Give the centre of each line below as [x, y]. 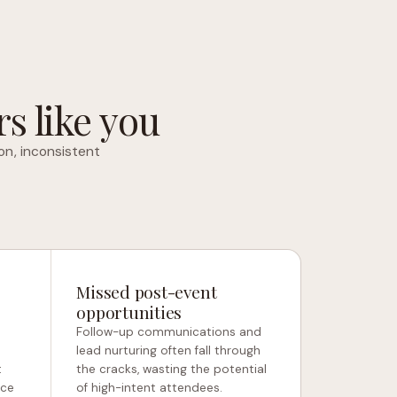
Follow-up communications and [169, 332]
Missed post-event [147, 292]
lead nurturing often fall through [169, 350]
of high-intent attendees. [150, 388]
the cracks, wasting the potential [172, 369]
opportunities [129, 312]
